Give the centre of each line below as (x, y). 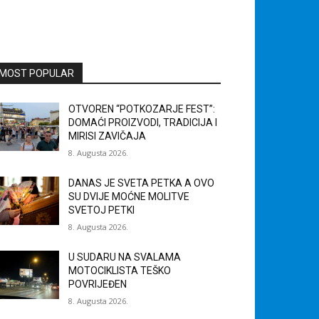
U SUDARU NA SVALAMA (125, 257)
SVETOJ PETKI (102, 210)
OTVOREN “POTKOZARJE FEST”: (142, 109)
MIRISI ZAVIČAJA (108, 136)
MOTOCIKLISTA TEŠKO (120, 271)
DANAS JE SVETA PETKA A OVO (142, 183)
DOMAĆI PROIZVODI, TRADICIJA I (143, 123)
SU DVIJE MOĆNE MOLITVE (129, 197)
